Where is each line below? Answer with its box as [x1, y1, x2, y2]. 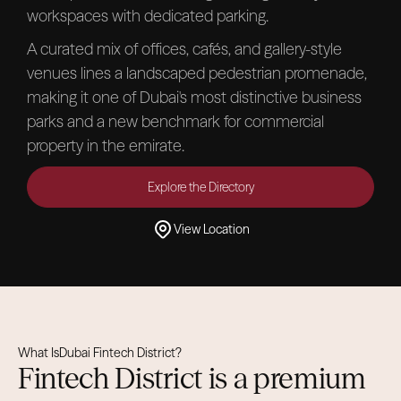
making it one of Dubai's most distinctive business [27, 87, 362, 108]
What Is [18, 345, 59, 362]
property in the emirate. [27, 135, 184, 157]
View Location [173, 221, 250, 238]
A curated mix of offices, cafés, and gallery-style [27, 38, 342, 60]
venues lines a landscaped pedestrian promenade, [27, 63, 367, 84]
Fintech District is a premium [18, 361, 366, 397]
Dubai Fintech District [59, 345, 175, 362]
